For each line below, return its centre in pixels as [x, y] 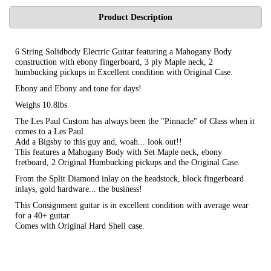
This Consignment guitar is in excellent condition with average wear [132, 205]
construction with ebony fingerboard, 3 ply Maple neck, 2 [114, 62]
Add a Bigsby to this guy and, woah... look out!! [99, 142]
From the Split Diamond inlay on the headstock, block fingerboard [129, 178]
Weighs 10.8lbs [41, 105]
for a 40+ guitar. [43, 215]
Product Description [135, 17]
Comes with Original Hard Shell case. [80, 226]
